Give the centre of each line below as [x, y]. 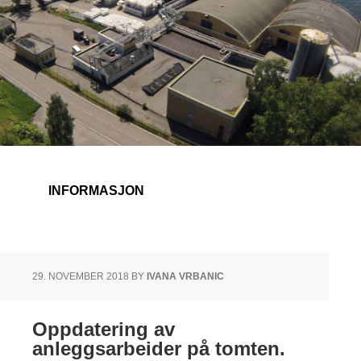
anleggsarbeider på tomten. [159, 349]
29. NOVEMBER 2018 [81, 276]
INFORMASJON [96, 191]
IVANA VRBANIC [185, 276]
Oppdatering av [104, 329]
